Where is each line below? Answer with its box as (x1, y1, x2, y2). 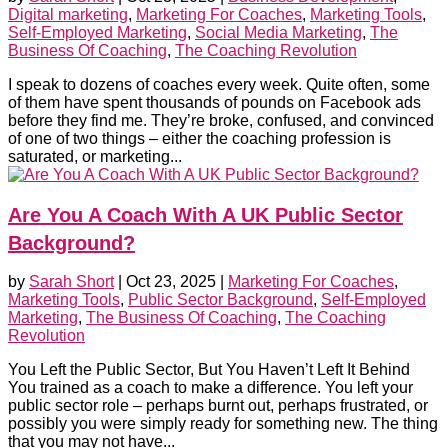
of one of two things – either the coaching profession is (8, 130, 391, 148)
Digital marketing (8, 6, 128, 24)
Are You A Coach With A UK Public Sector (8, 203, 403, 226)
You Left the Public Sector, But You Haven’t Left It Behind (8, 361, 410, 379)
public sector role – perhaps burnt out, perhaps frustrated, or (8, 397, 428, 415)
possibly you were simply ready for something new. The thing (8, 415, 438, 433)
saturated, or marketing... (8, 148, 182, 166)
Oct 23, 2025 (126, 273, 216, 291)
